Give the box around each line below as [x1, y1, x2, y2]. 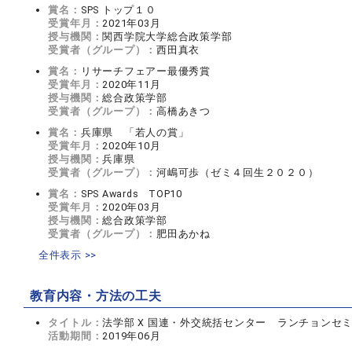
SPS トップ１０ [80, 4, 156, 16]
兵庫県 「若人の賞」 [80, 126, 189, 138]
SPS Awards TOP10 [80, 188, 182, 200]
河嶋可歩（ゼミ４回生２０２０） [156, 167, 319, 178]
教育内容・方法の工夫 [30, 289, 162, 302]
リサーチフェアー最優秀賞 [80, 65, 211, 77]
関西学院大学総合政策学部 [102, 31, 233, 42]
